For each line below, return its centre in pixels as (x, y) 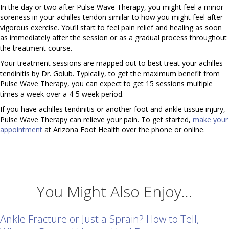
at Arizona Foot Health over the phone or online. (124, 130)
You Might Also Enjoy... (114, 192)
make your (210, 120)
